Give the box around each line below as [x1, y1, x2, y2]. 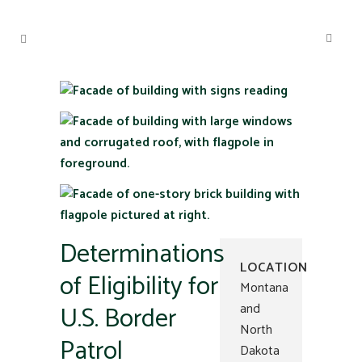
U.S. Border [60, 298, 176, 340]
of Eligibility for [60, 266, 218, 308]
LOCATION [240, 257, 308, 279]
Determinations [60, 234, 225, 276]
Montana [240, 277, 288, 299]
